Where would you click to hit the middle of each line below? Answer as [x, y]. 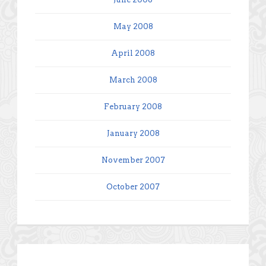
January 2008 [133, 133]
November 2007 [133, 160]
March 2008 [133, 80]
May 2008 [133, 26]
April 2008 [133, 53]
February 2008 [133, 106]
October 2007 [133, 186]
